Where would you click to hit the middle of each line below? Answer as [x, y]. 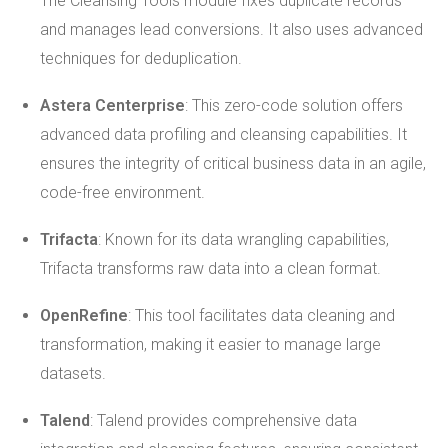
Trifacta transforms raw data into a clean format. [210, 268]
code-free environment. [122, 192]
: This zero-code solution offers [294, 105]
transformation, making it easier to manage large [210, 344]
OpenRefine [84, 315]
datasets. [73, 373]
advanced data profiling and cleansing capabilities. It [223, 134]
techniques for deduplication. [141, 58]
